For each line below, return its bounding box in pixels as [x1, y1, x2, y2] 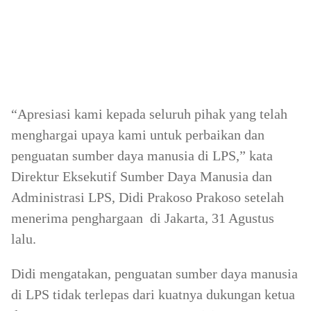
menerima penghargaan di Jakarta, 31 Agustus [11, 210, 274, 226]
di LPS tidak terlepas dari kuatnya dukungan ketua [11, 287, 295, 302]
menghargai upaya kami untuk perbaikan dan [11, 127, 264, 142]
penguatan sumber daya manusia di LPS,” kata [11, 148, 273, 163]
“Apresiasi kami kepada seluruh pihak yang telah [11, 106, 287, 121]
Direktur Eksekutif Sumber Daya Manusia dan [11, 169, 272, 184]
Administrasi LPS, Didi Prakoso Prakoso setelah [11, 190, 284, 205]
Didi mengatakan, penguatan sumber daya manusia [11, 266, 298, 281]
